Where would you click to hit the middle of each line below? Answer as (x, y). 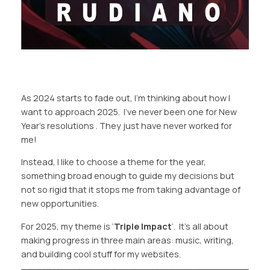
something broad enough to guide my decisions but (127, 176)
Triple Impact (143, 226)
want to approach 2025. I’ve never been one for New (129, 111)
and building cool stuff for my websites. (101, 254)
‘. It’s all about (200, 226)
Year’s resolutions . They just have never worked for (126, 125)
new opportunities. (60, 204)
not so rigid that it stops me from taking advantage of (130, 190)
